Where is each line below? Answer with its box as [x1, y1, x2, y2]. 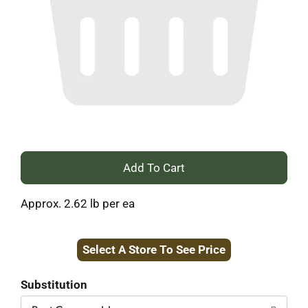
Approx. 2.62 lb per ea [21, 197, 135, 210]
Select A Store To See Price [82, 243, 225, 256]
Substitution [21, 278, 87, 291]
